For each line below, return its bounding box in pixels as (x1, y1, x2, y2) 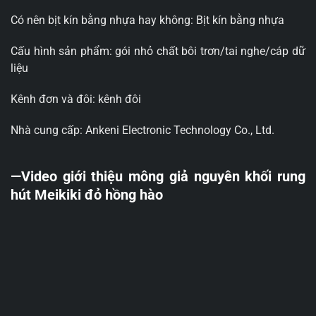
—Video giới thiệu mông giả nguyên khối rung (11, 168, 305, 186)
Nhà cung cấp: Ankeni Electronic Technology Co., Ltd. (11, 123, 274, 138)
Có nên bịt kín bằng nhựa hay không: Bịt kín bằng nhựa (11, 13, 284, 28)
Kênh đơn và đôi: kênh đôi (11, 92, 141, 107)
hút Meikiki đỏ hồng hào (11, 186, 163, 204)
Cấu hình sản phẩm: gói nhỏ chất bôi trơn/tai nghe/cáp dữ (11, 44, 305, 59)
